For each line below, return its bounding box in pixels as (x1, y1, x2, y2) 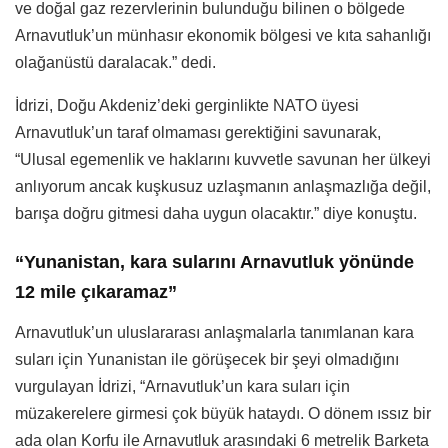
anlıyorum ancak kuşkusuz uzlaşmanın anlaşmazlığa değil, (15, 177, 431, 195)
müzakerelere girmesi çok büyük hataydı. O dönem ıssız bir (15, 405, 431, 423)
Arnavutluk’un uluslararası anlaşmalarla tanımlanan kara (15, 324, 414, 342)
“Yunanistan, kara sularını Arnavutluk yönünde (15, 252, 414, 273)
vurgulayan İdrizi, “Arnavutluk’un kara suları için (15, 378, 350, 396)
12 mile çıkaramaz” (15, 282, 177, 303)
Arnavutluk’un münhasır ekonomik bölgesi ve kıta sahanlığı (15, 26, 431, 44)
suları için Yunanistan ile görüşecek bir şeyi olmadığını (15, 351, 399, 369)
